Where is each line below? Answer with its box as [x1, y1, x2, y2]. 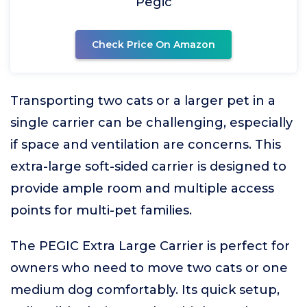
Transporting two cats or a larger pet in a [10, 93, 275, 108]
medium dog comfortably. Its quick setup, [10, 282, 280, 297]
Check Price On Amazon [92, 38, 215, 51]
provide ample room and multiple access [10, 180, 274, 196]
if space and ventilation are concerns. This [10, 136, 281, 152]
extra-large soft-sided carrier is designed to [10, 158, 286, 174]
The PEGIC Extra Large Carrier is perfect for [10, 238, 290, 254]
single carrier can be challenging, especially [10, 114, 293, 130]
